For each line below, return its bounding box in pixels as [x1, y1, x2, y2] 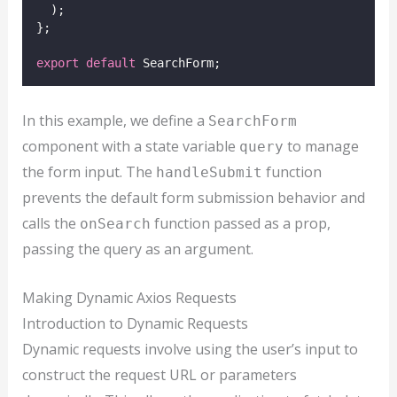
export [35, 55, 79, 70]
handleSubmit [155, 164, 262, 182]
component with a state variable [21, 136, 239, 157]
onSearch [79, 215, 151, 233]
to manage [283, 136, 359, 157]
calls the [21, 214, 80, 234]
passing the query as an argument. [21, 239, 253, 260]
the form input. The [21, 162, 156, 183]
